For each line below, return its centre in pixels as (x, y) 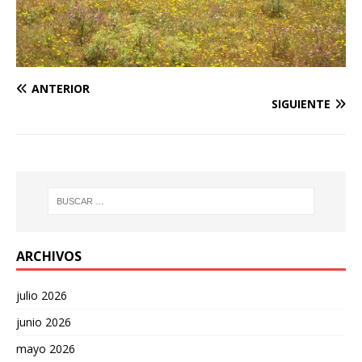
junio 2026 (44, 322)
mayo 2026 (46, 348)
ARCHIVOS (49, 256)
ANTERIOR (61, 88)
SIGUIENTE (301, 104)
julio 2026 (42, 295)
